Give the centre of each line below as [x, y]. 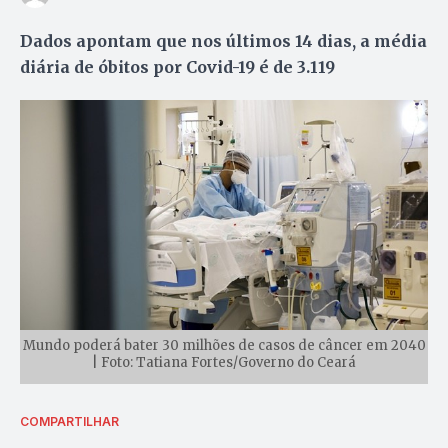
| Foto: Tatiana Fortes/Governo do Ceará [224, 362]
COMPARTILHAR [69, 421]
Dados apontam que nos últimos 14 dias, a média [223, 40]
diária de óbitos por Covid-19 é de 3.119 [177, 66]
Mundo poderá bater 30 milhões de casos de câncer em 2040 [224, 345]
